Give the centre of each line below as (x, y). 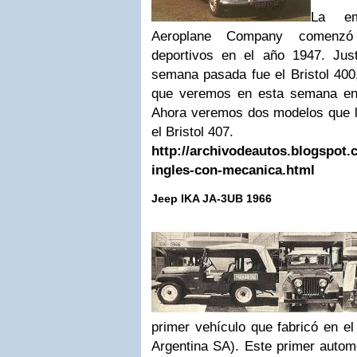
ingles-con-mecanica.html (233, 170)
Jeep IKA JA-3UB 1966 (212, 198)
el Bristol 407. (192, 132)
